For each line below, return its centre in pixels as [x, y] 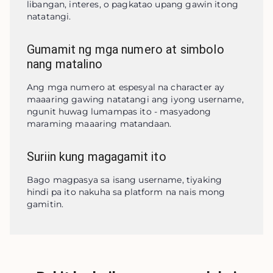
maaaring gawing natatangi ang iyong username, [135, 99]
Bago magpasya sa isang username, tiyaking [125, 180]
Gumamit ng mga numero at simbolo [126, 49]
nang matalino [65, 64]
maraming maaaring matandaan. [99, 124]
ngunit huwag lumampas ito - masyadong [119, 112]
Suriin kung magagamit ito [97, 157]
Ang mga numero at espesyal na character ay [126, 87]
